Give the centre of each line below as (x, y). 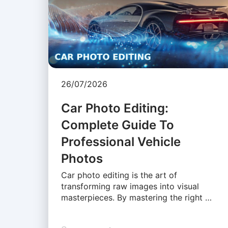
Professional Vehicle (121, 142)
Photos (82, 159)
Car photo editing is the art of (119, 175)
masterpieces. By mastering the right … (136, 198)
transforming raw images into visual (130, 187)
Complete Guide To (117, 125)
